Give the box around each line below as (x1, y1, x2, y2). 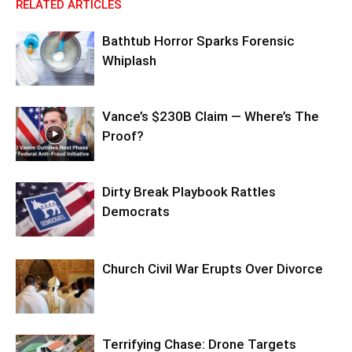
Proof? (102, 128, 144, 145)
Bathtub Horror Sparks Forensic (102, 33, 295, 49)
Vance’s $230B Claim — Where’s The (102, 108, 319, 125)
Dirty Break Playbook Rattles (102, 184, 276, 200)
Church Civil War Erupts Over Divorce (102, 261, 323, 277)
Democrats (102, 203, 170, 220)
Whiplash (102, 53, 156, 69)
